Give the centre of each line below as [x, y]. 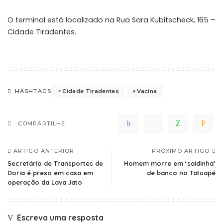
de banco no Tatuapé [181, 173]
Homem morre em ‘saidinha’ [170, 164]
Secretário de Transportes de [55, 164]
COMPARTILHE [42, 124]
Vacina [147, 91]
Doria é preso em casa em [50, 173]
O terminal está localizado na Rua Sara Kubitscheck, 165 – [111, 20]
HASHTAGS [33, 91]
